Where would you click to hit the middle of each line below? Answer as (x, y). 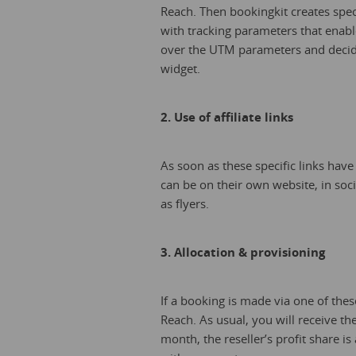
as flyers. (185, 203)
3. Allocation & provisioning (243, 252)
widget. (180, 68)
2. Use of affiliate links (227, 117)
